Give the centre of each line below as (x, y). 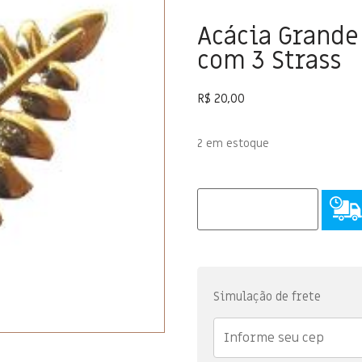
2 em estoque (233, 143)
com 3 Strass (269, 61)
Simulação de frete (267, 297)
